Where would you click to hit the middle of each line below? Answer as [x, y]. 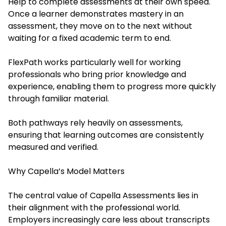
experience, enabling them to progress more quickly [112, 87]
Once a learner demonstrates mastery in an [96, 14]
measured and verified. [53, 147]
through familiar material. [59, 99]
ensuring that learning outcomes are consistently [106, 135]
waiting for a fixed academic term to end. [90, 38]
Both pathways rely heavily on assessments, [95, 123]
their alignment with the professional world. [94, 208]
